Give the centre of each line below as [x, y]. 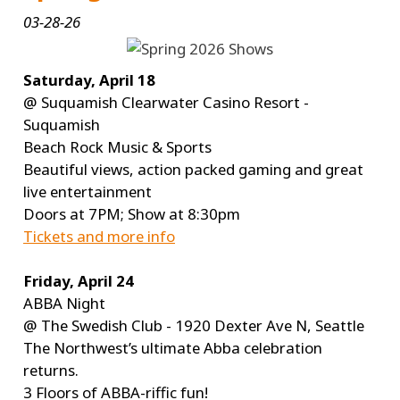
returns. [51, 370]
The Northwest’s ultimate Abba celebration [173, 347]
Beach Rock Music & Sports [117, 146]
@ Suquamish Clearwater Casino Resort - [166, 102]
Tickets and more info [99, 236]
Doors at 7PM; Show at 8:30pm [132, 213]
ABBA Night [64, 303]
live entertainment [89, 191]
